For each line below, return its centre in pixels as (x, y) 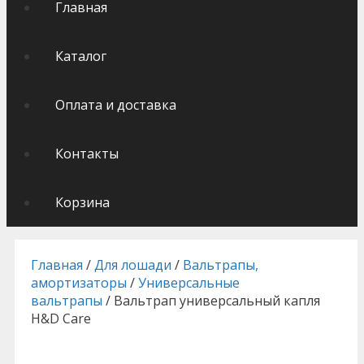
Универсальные (189, 283)
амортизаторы (79, 283)
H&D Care (61, 318)
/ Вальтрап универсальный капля (211, 301)
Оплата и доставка (116, 105)
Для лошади (133, 265)
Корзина (82, 202)
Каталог (81, 56)
